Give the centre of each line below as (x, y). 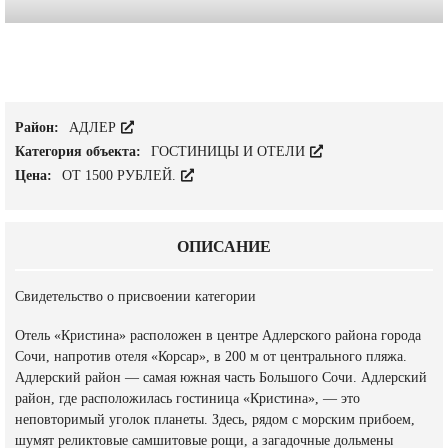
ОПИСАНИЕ (224, 247)
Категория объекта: (80, 152)
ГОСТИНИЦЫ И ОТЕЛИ (230, 152)
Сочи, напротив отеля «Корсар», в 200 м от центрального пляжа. (211, 357)
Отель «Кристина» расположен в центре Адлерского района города (218, 336)
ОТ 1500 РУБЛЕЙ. (121, 176)
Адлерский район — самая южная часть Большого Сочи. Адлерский (221, 378)
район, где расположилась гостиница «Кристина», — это (187, 399)
